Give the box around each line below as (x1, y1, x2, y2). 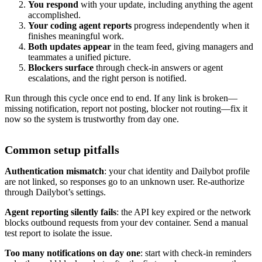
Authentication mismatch (5, 166, 104, 177)
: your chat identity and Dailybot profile (104, 166, 250, 177)
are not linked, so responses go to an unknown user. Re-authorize (5, 177, 244, 187)
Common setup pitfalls (5, 143, 119, 157)
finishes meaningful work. (28, 31, 124, 42)
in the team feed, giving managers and (111, 42, 253, 52)
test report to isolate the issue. (5, 228, 112, 239)
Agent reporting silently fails (5, 207, 116, 218)
